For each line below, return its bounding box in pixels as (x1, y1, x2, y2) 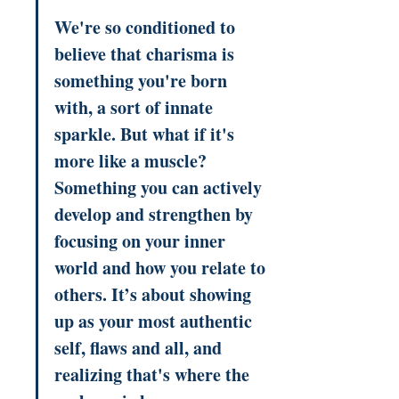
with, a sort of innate (54, 94, 217, 120)
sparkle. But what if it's (54, 120, 239, 147)
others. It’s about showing (54, 281, 256, 307)
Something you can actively (54, 174, 266, 200)
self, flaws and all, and (54, 334, 226, 361)
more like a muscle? (54, 147, 211, 174)
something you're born (54, 67, 232, 94)
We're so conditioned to (54, 13, 240, 40)
